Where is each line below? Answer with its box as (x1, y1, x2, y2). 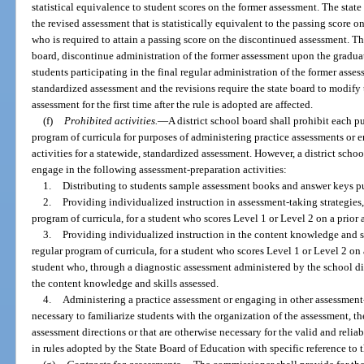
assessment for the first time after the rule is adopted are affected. (32, 97, 314, 110)
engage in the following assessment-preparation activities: (32, 162, 288, 175)
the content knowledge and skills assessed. (32, 276, 219, 289)
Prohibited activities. (63, 114, 158, 127)
